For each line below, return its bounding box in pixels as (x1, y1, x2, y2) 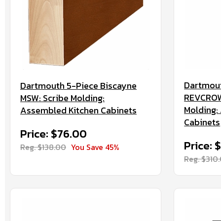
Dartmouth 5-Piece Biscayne (20, 79, 137, 92)
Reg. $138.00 (20, 141, 66, 153)
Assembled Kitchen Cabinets (20, 104, 137, 117)
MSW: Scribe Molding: (20, 91, 105, 105)
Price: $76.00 (20, 126, 87, 142)
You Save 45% (71, 141, 119, 153)
